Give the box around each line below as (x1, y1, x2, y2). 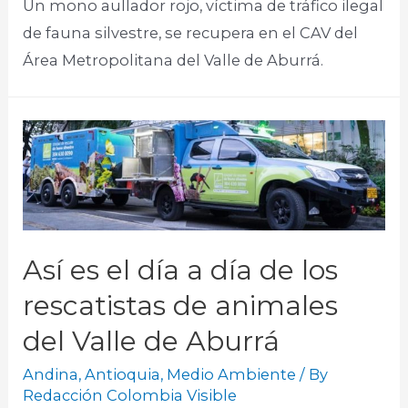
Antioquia (85, 365, 161, 384)
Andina (23, 365, 79, 384)
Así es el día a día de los (23, 253, 339, 288)
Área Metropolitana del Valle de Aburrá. (23, 51, 324, 70)
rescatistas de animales (23, 289, 339, 323)
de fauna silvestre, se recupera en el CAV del (23, 24, 359, 43)
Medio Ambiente (167, 365, 297, 384)
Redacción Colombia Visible (23, 386, 238, 405)
